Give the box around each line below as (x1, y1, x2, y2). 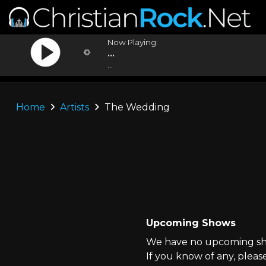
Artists (60, 102, 90, 113)
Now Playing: (107, 37, 159, 47)
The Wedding (102, 102, 170, 113)
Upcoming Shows (145, 217, 236, 229)
